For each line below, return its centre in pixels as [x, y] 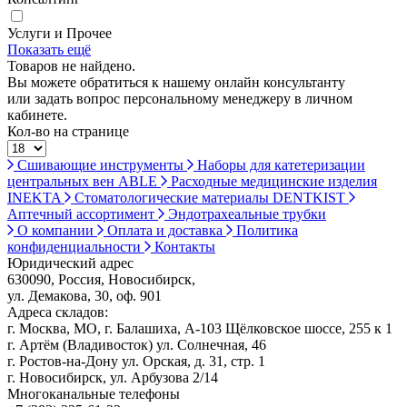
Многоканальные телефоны [94, 393]
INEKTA [36, 197]
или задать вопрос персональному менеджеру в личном [180, 98]
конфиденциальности [76, 246]
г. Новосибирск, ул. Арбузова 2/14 [113, 377]
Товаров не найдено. [71, 65]
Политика [265, 230]
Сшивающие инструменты [100, 164]
